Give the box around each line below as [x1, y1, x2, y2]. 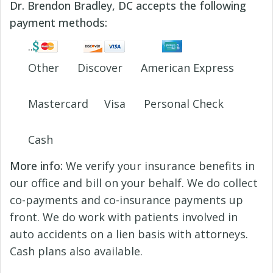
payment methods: [10, 15, 107, 30]
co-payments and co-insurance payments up [10, 192, 243, 207]
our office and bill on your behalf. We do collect [10, 175, 258, 190]
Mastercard [28, 96, 88, 111]
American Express [141, 60, 234, 75]
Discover [77, 60, 122, 75]
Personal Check [144, 96, 224, 111]
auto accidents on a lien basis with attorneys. [10, 226, 248, 241]
